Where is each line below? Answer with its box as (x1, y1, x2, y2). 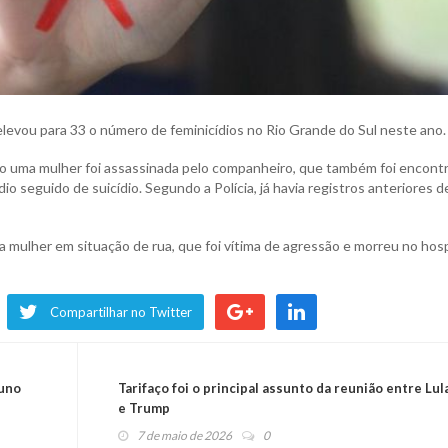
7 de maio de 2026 (136, 428, 232, 444)
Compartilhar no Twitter (50, 304, 192, 321)
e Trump (117, 400, 170, 417)
